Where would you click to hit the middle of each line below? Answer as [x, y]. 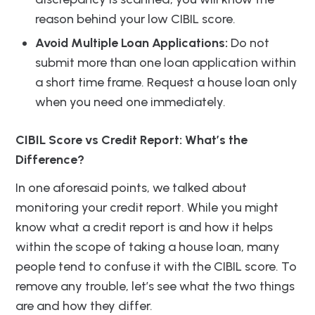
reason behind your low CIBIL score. [135, 19]
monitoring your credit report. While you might [147, 208]
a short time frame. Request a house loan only [166, 83]
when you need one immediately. [130, 102]
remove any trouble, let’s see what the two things [155, 287]
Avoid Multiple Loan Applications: [131, 43]
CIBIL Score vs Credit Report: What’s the [131, 140]
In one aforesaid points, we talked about [131, 188]
